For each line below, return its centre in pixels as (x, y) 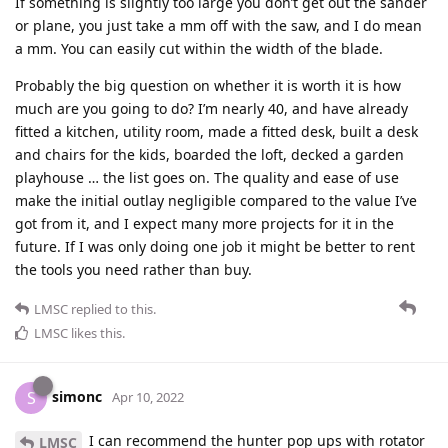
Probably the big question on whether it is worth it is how (208, 85)
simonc (77, 396)
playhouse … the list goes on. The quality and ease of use (207, 177)
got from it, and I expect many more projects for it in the (204, 223)
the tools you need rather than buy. (133, 269)
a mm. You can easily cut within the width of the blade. (199, 48)
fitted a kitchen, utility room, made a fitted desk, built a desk (216, 131)
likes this (95, 332)
